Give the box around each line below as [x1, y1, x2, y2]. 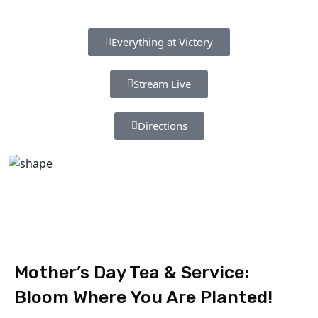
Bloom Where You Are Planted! [14, 287, 273, 308]
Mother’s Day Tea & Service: [14, 262, 249, 283]
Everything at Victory [111, 34, 213, 49]
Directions [137, 118, 187, 133]
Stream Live [133, 76, 191, 91]
